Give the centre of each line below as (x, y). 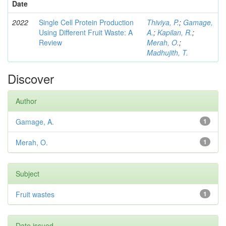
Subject (27, 174)
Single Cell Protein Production (86, 22)
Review (50, 43)
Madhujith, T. (167, 53)
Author (26, 101)
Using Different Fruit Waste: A (86, 33)
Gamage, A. (35, 122)
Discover (31, 79)
